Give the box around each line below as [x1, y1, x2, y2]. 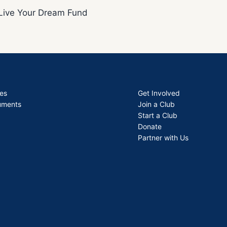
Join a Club [138, 100, 175, 108]
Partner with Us [138, 133, 188, 142]
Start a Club [138, 111, 177, 120]
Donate [138, 122, 162, 131]
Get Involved [138, 89, 180, 97]
